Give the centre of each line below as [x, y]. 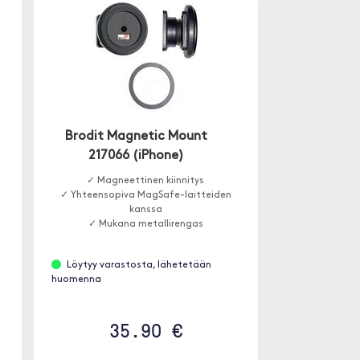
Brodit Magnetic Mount [137, 137]
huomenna [76, 280]
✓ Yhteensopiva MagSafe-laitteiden [145, 195]
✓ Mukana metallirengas [145, 224]
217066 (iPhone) [137, 156]
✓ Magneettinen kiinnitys [146, 181]
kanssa [145, 210]
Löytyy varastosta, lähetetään [139, 265]
